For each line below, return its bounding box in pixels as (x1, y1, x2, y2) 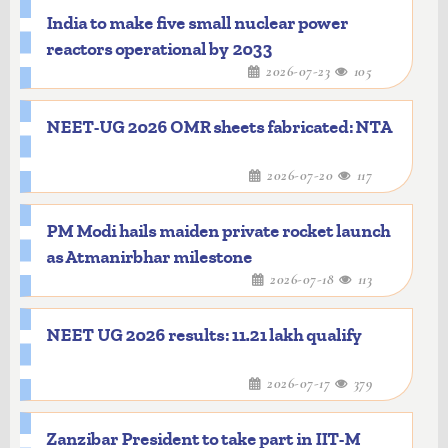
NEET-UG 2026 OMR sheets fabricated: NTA (46, 117, 392, 138)
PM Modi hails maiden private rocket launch (46, 221, 390, 242)
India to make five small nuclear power (46, 13, 348, 34)
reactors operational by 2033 (46, 39, 272, 60)
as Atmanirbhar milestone (46, 247, 252, 268)
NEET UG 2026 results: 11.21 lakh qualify (46, 325, 362, 346)
